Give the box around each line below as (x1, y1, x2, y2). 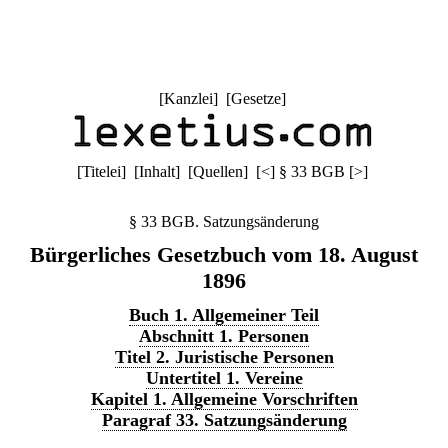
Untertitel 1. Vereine (145, 368, 303, 388)
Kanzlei (163, 90, 213, 107)
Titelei (81, 163, 121, 180)
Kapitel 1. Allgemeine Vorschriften (90, 389, 358, 409)
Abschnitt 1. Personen (139, 326, 309, 346)
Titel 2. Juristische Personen (114, 347, 334, 367)
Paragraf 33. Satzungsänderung (101, 410, 347, 430)
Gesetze (230, 90, 281, 107)
